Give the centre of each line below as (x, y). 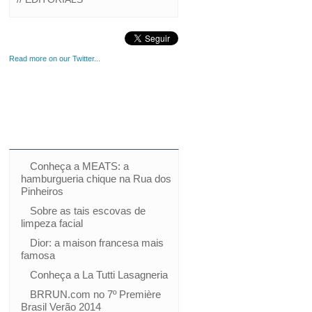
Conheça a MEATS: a (79, 166)
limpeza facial (52, 223)
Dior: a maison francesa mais (96, 243)
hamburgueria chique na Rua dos (96, 179)
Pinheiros (42, 191)
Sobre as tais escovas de (87, 211)
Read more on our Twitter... (55, 58)
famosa (38, 255)
